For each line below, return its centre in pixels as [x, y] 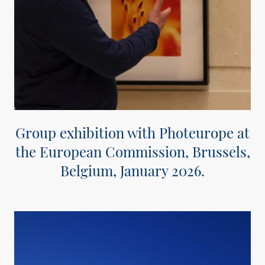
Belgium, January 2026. [132, 170]
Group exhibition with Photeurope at [132, 132]
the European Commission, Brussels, [132, 151]
